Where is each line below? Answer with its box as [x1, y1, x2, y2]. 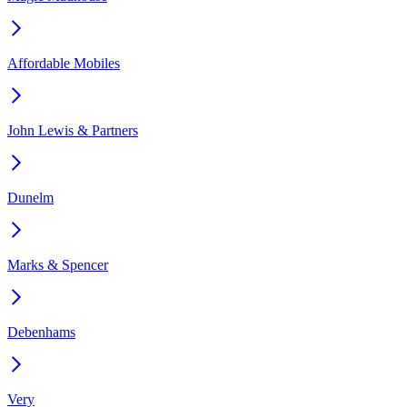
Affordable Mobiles [7, 55, 120, 72]
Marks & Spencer [7, 257, 108, 273]
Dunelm [7, 190, 54, 206]
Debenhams [7, 324, 75, 341]
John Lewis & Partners [7, 123, 138, 139]
